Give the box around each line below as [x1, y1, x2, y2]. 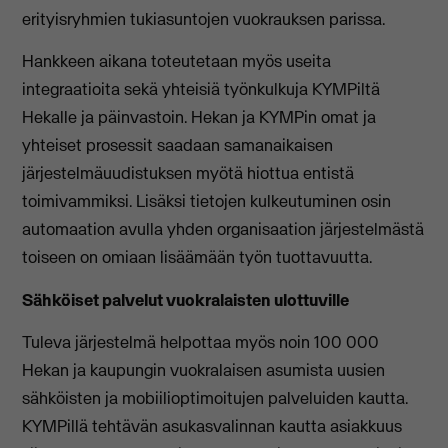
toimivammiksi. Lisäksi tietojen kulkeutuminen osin [22, 190, 392, 213]
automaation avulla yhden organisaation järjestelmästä [22, 218, 425, 241]
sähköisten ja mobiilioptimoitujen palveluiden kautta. [22, 387, 409, 410]
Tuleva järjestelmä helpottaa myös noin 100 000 [22, 331, 380, 354]
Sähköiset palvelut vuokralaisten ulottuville [22, 288, 350, 311]
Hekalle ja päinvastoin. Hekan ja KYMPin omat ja [22, 106, 377, 129]
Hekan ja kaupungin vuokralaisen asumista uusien [22, 359, 386, 382]
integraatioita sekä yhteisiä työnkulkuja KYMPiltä [22, 78, 381, 101]
